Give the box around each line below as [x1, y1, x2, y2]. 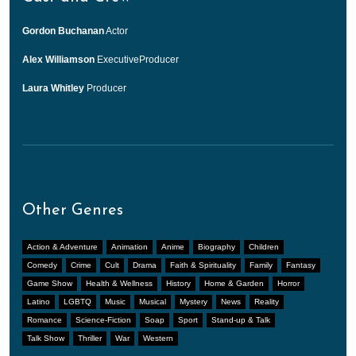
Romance [27, 315, 62, 324]
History [166, 278, 191, 288]
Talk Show [27, 333, 64, 342]
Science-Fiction [75, 315, 131, 324]
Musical [139, 296, 166, 306]
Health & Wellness [86, 278, 153, 288]
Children [249, 242, 279, 251]
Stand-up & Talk [211, 315, 270, 324]
